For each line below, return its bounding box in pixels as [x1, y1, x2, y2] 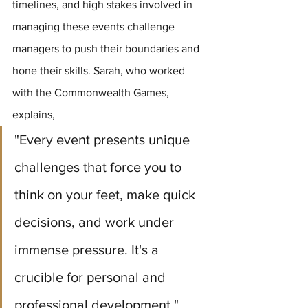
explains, [12, 109, 58, 121]
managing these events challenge [12, 21, 177, 33]
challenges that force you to [14, 159, 185, 175]
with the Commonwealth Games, [12, 87, 172, 99]
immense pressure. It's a [14, 242, 162, 258]
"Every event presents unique [14, 132, 193, 148]
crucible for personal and [14, 269, 169, 285]
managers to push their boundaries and [12, 43, 202, 55]
